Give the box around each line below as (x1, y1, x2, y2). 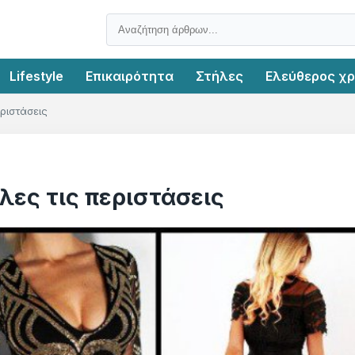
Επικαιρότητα (86, 68, 174, 84)
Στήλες (196, 68, 243, 84)
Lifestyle (10, 68, 63, 84)
